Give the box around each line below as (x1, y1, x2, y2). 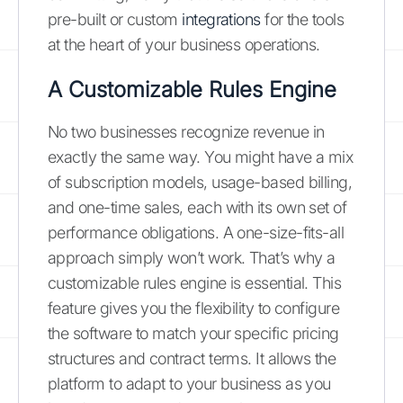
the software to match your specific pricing (48, 323, 339, 343)
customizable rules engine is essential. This (48, 273, 342, 292)
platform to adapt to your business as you (48, 373, 331, 393)
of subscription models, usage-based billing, (48, 172, 353, 192)
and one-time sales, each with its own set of (48, 197, 347, 217)
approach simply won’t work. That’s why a (48, 247, 336, 267)
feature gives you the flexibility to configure (48, 298, 340, 318)
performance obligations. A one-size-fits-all (48, 222, 345, 242)
